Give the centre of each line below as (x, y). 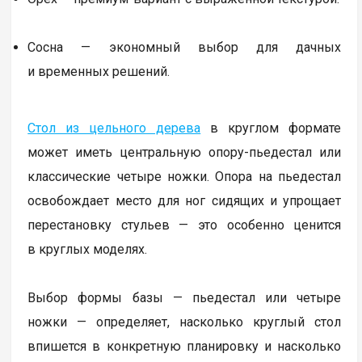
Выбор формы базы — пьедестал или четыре (185, 298)
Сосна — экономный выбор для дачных (185, 48)
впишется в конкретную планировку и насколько (185, 347)
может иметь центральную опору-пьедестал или (185, 153)
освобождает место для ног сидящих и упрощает (185, 201)
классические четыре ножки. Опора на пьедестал (185, 177)
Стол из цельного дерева (114, 128)
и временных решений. (99, 72)
